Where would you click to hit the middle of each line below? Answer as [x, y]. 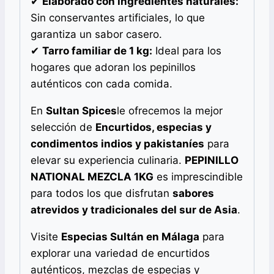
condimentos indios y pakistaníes [117, 143]
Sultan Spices [81, 110]
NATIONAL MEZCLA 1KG [92, 176]
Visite [46, 236]
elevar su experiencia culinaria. [108, 160]
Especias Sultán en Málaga [130, 236]
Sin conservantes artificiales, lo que [118, 17]
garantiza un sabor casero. [96, 34]
